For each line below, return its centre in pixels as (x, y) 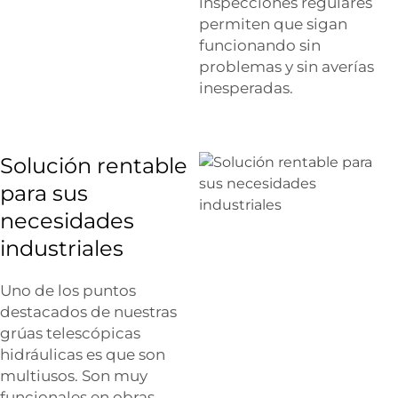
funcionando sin (260, 46)
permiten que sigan (273, 24)
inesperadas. (246, 88)
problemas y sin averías (287, 67)
